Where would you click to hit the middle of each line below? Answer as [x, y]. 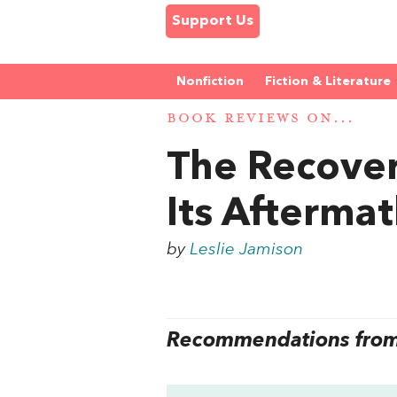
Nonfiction [210, 82]
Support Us [213, 21]
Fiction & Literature [328, 82]
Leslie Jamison [247, 249]
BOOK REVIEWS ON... [261, 119]
